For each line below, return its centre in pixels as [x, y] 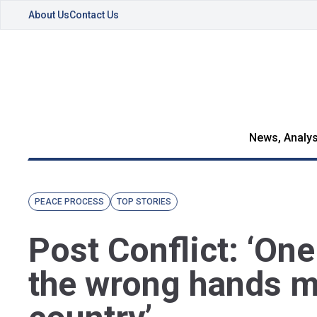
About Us [49, 15]
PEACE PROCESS [69, 202]
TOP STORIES [144, 202]
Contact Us [94, 15]
